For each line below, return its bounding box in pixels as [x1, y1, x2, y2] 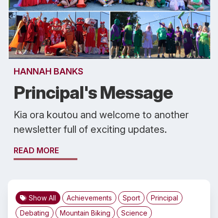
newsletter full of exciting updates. [14, 124, 167, 135]
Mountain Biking [60, 209, 110, 217]
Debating [20, 209, 49, 217]
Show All [29, 194, 56, 202]
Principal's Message [14, 82, 173, 103]
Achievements [67, 194, 112, 202]
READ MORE [14, 145, 59, 155]
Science [121, 209, 147, 217]
